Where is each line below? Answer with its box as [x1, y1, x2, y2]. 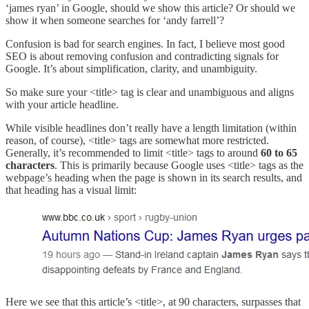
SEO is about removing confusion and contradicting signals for [6, 50, 279, 63]
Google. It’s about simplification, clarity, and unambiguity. [6, 63, 257, 75]
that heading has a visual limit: [6, 184, 137, 197]
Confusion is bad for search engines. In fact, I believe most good [6, 38, 285, 50]
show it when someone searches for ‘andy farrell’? [6, 14, 224, 27]
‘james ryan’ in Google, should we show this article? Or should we [6, 2, 295, 14]
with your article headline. [6, 99, 119, 111]
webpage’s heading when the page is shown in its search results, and [6, 172, 302, 184]
